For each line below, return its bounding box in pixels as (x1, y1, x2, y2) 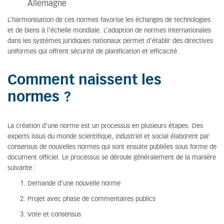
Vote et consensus (27, 211, 81, 218)
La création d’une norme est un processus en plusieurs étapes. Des (7, 123, 203, 129)
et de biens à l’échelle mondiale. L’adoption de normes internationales (7, 27, 211, 34)
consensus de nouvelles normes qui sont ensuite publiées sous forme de (7, 144, 216, 150)
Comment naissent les (7, 73, 161, 87)
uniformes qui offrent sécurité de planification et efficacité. (7, 48, 179, 55)
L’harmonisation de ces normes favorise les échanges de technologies (7, 17, 210, 23)
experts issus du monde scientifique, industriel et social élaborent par (7, 133, 209, 140)
